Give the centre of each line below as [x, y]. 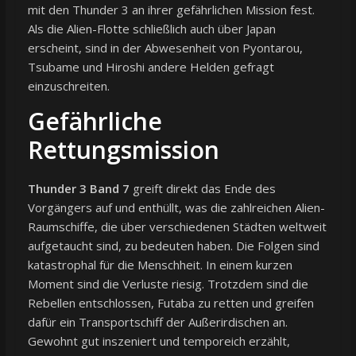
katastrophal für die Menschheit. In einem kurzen [160, 264]
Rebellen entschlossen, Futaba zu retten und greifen [170, 302]
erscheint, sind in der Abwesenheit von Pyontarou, [165, 47]
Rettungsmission [123, 149]
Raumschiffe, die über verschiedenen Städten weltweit [177, 226]
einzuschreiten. [68, 85]
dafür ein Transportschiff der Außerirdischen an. [157, 321]
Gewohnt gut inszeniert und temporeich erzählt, [159, 341]
